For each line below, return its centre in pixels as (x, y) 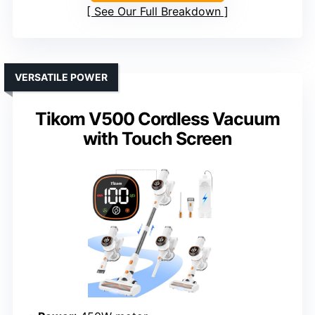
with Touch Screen (157, 138)
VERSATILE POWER (61, 77)
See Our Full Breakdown (157, 11)
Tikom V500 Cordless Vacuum (157, 118)
